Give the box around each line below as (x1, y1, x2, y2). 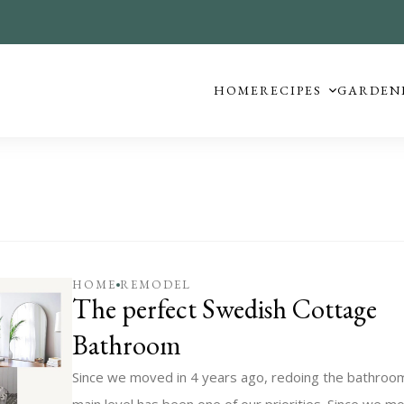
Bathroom (72, 327, 182, 363)
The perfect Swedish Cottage (72, 291, 378, 327)
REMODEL (120, 277, 192, 293)
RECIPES (259, 82, 322, 99)
